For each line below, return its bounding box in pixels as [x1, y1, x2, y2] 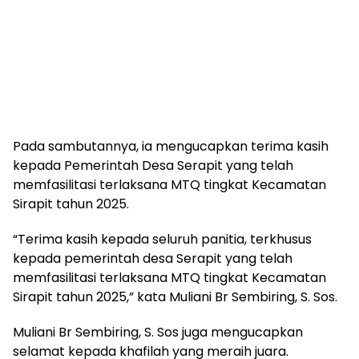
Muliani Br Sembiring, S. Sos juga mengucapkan [13, 322, 303, 341]
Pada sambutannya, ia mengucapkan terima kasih [13, 136, 329, 155]
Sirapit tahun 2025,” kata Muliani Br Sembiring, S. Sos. [13, 287, 337, 306]
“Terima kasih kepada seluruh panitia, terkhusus [13, 229, 312, 248]
